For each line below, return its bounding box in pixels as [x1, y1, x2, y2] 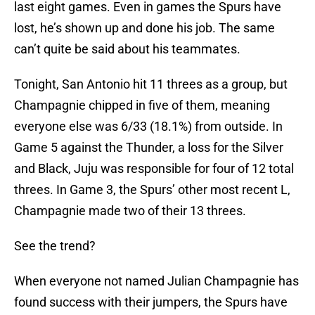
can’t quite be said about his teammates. [14, 41, 240, 57]
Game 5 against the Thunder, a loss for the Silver [14, 140, 283, 155]
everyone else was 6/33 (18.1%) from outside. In [14, 119, 283, 134]
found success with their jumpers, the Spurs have [14, 295, 288, 310]
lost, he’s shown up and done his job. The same [14, 20, 275, 36]
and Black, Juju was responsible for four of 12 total [14, 161, 294, 176]
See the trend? [14, 238, 96, 254]
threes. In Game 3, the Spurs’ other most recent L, [14, 182, 290, 198]
